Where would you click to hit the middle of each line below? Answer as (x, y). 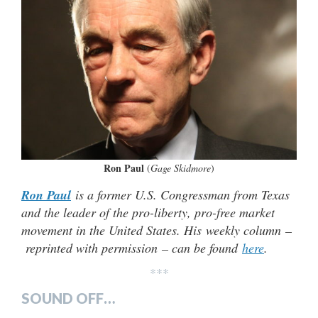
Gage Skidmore (181, 168)
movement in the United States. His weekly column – (157, 230)
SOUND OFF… (68, 298)
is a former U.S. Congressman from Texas (180, 195)
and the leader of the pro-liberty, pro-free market (148, 213)
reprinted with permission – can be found (132, 248)
